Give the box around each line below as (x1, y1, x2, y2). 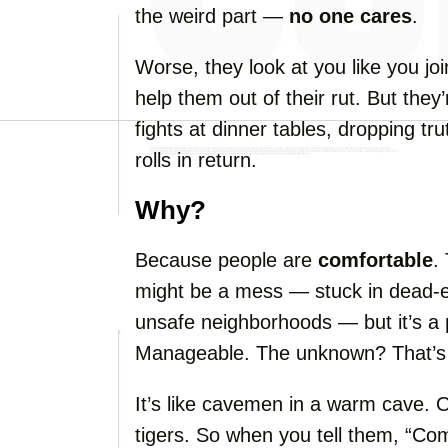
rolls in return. (135, 149, 257, 171)
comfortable (318, 249, 433, 271)
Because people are (135, 249, 318, 271)
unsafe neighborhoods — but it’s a (135, 311, 445, 333)
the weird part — (135, 5, 289, 27)
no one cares (289, 5, 412, 27)
